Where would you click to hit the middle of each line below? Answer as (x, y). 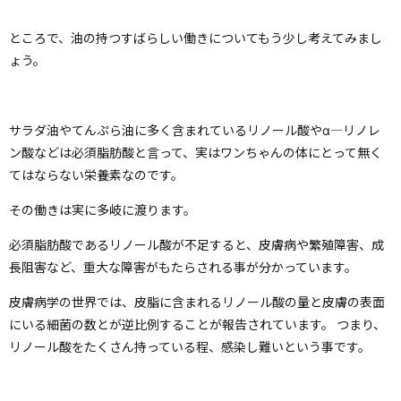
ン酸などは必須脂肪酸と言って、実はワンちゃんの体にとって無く (196, 152)
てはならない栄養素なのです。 (96, 174)
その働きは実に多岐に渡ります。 (102, 209)
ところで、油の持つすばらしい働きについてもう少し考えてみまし (196, 37)
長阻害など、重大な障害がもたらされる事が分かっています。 (183, 266)
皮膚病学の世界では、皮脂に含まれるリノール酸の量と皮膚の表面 (197, 301)
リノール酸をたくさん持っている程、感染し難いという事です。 (190, 346)
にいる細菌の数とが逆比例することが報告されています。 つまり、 (197, 324)
